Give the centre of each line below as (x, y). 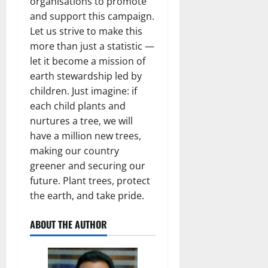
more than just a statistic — (92, 46)
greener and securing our (88, 165)
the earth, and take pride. (87, 195)
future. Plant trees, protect (90, 180)
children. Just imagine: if (83, 91)
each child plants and (78, 106)
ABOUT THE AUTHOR (68, 224)
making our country (74, 150)
